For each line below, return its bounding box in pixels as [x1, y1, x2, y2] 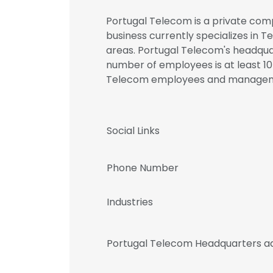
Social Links [107, 124, 160, 138]
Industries [107, 195, 153, 209]
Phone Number [107, 161, 179, 175]
